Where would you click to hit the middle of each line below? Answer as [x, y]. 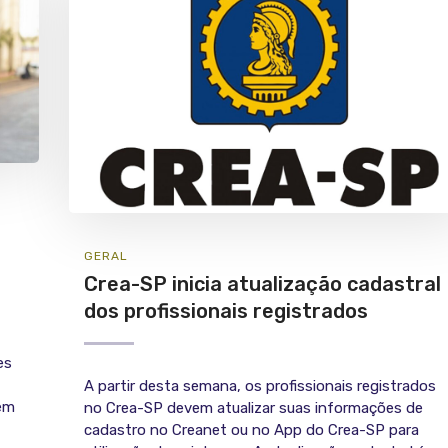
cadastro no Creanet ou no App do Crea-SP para [251, 430]
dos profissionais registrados [226, 311]
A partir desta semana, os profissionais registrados [260, 386]
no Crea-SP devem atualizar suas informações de [253, 408]
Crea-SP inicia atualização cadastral [262, 284]
